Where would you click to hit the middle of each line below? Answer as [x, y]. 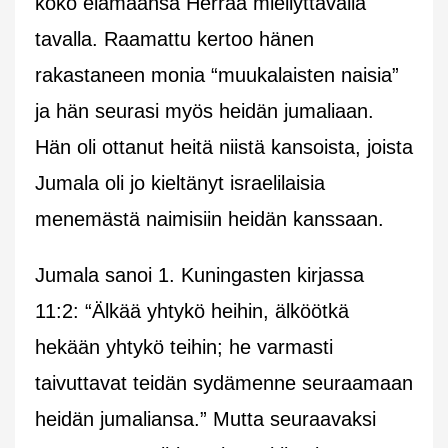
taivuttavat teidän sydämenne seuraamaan [224, 382]
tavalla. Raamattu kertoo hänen [174, 38]
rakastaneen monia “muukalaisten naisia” [217, 74]
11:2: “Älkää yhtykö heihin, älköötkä [192, 310]
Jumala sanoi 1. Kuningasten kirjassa [199, 274]
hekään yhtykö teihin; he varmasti [184, 346]
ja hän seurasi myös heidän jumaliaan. [204, 110]
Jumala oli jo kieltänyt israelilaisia [180, 182]
